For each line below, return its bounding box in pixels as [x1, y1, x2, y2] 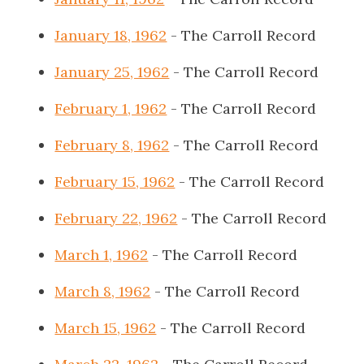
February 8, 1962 [54, 136, 170, 154]
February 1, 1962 [54, 99, 167, 118]
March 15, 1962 [54, 318, 157, 337]
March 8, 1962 [54, 282, 151, 301]
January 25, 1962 [54, 63, 170, 81]
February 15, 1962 [54, 172, 175, 191]
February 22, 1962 [54, 209, 178, 227]
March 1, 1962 [54, 245, 149, 264]
